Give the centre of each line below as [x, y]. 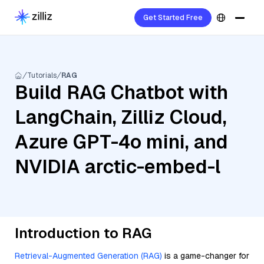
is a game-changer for [206, 256]
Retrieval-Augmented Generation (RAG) [88, 256]
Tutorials [42, 75]
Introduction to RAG [83, 233]
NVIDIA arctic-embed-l [118, 166]
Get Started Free [173, 18]
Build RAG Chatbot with [121, 92]
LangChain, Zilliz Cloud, [121, 117]
